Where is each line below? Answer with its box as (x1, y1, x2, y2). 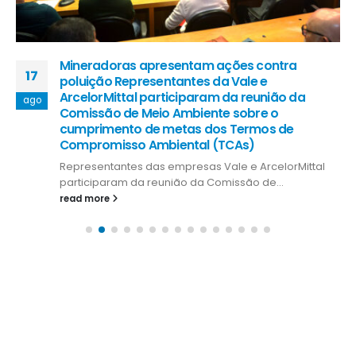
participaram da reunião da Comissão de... (60, 174, 284, 190)
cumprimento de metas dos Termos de (60, 120, 294, 137)
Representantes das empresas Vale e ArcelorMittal (60, 158, 325, 174)
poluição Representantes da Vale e (60, 72, 268, 90)
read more (60, 192, 112, 205)
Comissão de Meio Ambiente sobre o (60, 104, 279, 122)
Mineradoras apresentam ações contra (60, 56, 297, 74)
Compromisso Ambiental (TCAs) (60, 136, 255, 153)
